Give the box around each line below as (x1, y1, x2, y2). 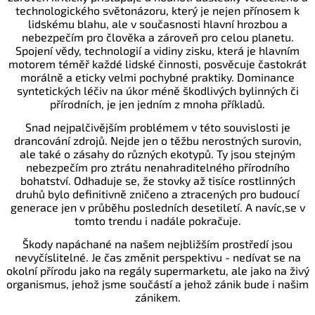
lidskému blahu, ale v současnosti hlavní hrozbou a (27, 16, 288, 30)
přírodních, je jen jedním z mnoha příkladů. (50, 96, 265, 110)
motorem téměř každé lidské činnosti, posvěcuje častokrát (8, 56, 307, 70)
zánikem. (134, 290, 181, 304)
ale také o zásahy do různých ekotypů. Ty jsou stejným (20, 146, 295, 160)
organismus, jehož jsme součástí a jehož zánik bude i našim (6, 276, 309, 290)
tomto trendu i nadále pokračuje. (74, 213, 241, 227)
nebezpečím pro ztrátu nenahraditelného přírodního (25, 160, 290, 174)
